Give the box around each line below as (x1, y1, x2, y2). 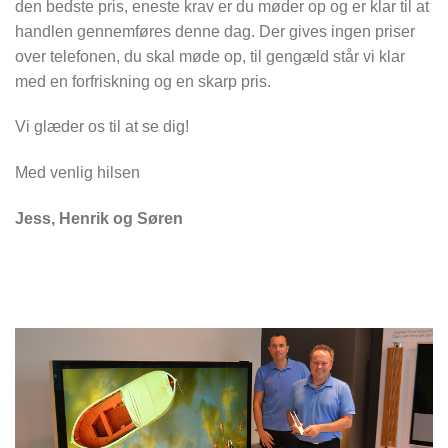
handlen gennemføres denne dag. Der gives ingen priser (15, 22, 415, 40)
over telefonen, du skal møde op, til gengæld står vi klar (15, 47, 405, 65)
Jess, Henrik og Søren (15, 209, 183, 227)
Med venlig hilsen (15, 164, 140, 182)
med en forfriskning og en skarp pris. (15, 72, 271, 90)
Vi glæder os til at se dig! (15, 118, 189, 136)
